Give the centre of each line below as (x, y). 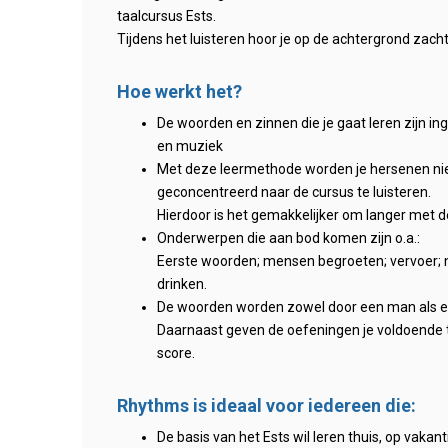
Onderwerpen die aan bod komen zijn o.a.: (288, 238)
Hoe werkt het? (179, 91)
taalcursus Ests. (166, 16)
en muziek (190, 146)
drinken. (182, 284)
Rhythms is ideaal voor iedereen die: (266, 405)
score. (176, 353)
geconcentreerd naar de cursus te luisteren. (294, 192)
